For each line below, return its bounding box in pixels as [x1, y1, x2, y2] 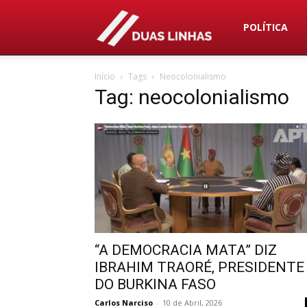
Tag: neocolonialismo [95, 85, 289, 109]
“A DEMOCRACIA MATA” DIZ [95, 242, 277, 258]
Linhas [233, 75, 262, 88]
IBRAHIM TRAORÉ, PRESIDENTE [95, 259, 304, 275]
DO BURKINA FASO [95, 276, 216, 293]
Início [95, 71, 115, 82]
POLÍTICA [243, 21, 288, 34]
